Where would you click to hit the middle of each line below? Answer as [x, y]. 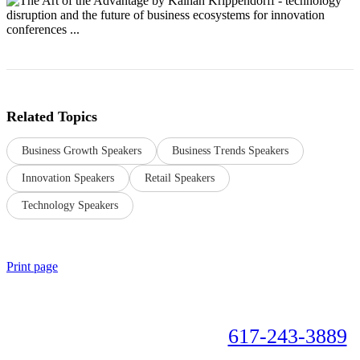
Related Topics [52, 117]
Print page [32, 267]
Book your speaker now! [121, 337]
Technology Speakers [70, 206]
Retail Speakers [180, 178]
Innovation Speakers [68, 178]
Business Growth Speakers [82, 151]
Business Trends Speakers [230, 151]
